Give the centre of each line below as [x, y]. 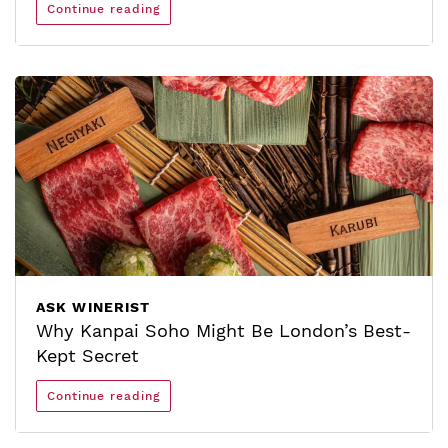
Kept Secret [87, 355]
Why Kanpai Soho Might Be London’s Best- [223, 330]
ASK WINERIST [93, 307]
